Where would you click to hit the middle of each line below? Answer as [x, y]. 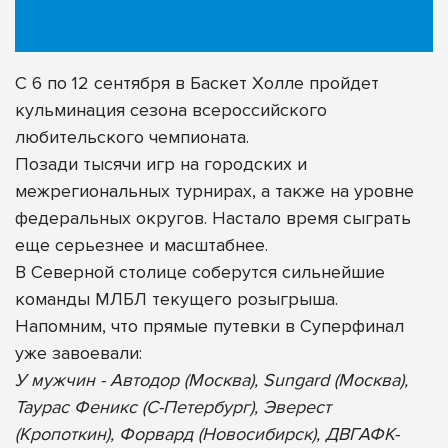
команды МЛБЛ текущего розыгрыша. [176, 298]
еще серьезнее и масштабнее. [141, 244]
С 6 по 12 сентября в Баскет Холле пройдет [197, 82]
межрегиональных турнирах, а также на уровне [214, 190]
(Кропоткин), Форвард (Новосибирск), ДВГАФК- [207, 433]
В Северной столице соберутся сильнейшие [200, 271]
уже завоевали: [78, 352]
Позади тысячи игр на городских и [161, 163]
